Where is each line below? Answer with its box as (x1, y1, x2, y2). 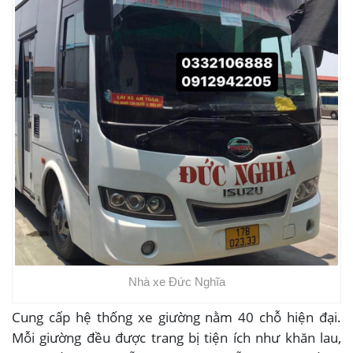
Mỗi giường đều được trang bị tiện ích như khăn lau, (12, 328, 341, 347)
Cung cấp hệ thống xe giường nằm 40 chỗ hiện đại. (12, 307, 341, 326)
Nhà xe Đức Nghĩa (128, 274, 225, 288)
